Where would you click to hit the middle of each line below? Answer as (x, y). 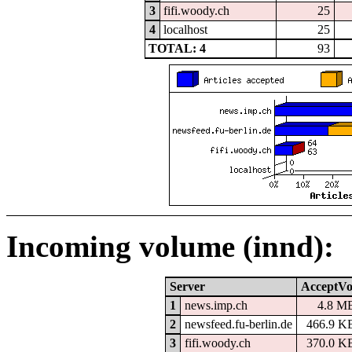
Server (187, 286)
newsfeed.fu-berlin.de (238, 324)
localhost (186, 29)
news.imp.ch (216, 305)
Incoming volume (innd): (170, 246)
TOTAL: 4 (178, 48)
